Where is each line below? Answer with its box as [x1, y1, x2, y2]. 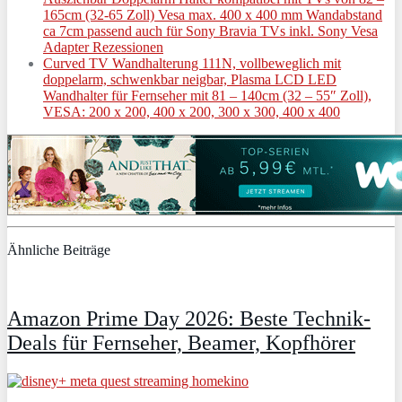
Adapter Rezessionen [43, 39, 163, 55]
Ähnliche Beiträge [7, 241, 110, 258]
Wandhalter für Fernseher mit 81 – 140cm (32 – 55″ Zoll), [43, 87, 371, 103]
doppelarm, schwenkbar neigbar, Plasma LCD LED [43, 71, 336, 87]
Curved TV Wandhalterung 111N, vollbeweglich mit [43, 55, 341, 71]
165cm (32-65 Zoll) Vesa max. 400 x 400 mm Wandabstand [43, 6, 382, 22]
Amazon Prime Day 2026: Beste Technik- [7, 306, 371, 330]
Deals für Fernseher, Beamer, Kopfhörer [7, 330, 355, 354]
